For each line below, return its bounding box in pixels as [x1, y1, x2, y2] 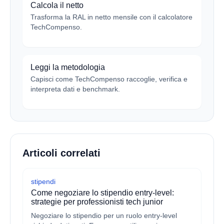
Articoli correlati [22, 147, 100, 158]
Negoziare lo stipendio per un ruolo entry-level [31, 211, 177, 219]
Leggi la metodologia [30, 63, 105, 71]
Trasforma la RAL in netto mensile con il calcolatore [30, 13, 192, 21]
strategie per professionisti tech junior [31, 197, 163, 206]
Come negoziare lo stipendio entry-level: [31, 188, 174, 197]
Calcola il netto [30, 1, 83, 9]
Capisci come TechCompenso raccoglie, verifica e [30, 75, 187, 83]
